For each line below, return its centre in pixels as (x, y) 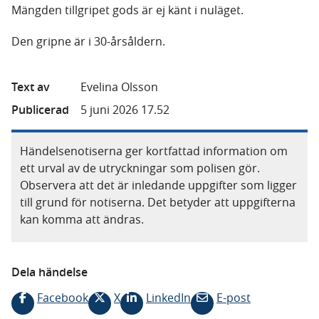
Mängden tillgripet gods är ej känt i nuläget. (129, 10)
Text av (31, 87)
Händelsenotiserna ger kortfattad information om (154, 151)
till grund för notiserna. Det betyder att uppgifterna (158, 202)
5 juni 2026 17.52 (125, 110)
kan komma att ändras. (82, 219)
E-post (234, 298)
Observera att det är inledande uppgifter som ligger (158, 185)
